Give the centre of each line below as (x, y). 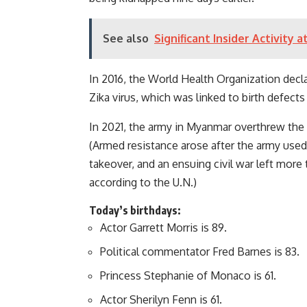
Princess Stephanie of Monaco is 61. (188, 276)
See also (126, 39)
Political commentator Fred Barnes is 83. (200, 252)
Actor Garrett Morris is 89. (163, 228)
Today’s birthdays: (135, 211)
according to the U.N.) (143, 183)
